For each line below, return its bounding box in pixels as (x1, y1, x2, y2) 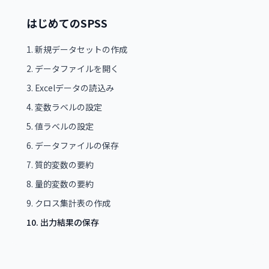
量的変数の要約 (35, 178, 94, 190)
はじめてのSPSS (26, 15, 107, 31)
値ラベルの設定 (35, 120, 94, 132)
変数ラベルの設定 (35, 101, 102, 113)
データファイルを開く (35, 62, 119, 74)
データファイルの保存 (35, 139, 119, 151)
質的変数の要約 (35, 159, 94, 171)
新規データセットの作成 (35, 43, 127, 55)
